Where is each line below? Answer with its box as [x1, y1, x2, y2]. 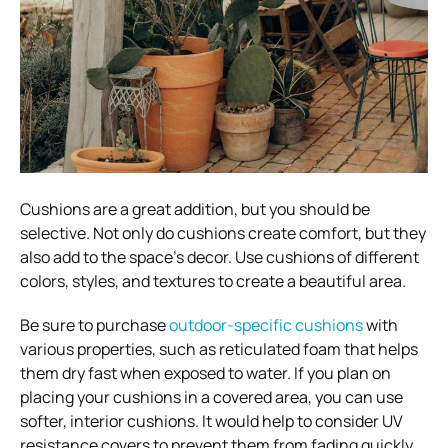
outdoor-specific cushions [169, 313, 363, 336]
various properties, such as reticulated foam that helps [20, 337, 418, 360]
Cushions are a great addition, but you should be [20, 197, 370, 220]
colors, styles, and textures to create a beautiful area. [20, 269, 406, 292]
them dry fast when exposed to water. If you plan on [20, 361, 391, 384]
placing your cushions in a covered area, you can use [20, 385, 403, 408]
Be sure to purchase [20, 313, 169, 336]
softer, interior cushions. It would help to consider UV [20, 409, 403, 432]
